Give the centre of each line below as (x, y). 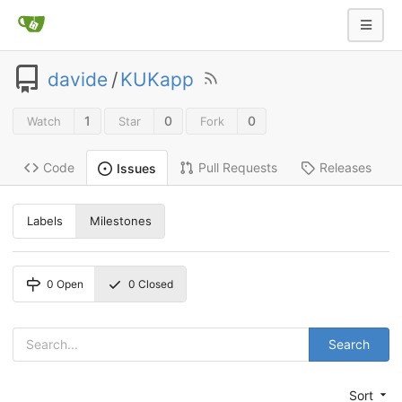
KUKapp (157, 79)
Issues (136, 168)
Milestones (120, 221)
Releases (345, 168)
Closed (155, 284)
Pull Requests (238, 168)
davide (78, 79)
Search (349, 344)
